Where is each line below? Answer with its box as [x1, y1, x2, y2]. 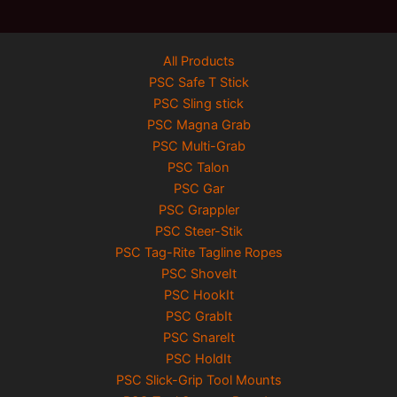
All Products [162, 52, 235, 69]
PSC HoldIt [166, 350, 231, 367]
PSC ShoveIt [160, 265, 237, 282]
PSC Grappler [158, 201, 239, 218]
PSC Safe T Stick [148, 74, 249, 90]
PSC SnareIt [162, 329, 235, 346]
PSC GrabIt [165, 307, 232, 324]
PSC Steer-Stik [154, 222, 243, 239]
